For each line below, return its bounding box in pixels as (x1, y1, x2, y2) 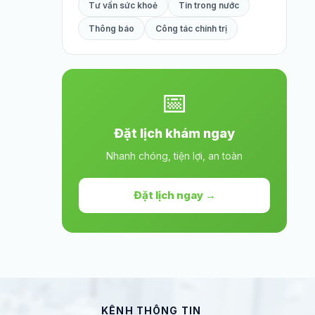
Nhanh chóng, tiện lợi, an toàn (106, 150, 243, 162)
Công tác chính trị (155, 23, 227, 34)
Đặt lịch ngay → (133, 188, 216, 202)
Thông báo (89, 23, 134, 34)
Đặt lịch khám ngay (114, 126, 235, 141)
